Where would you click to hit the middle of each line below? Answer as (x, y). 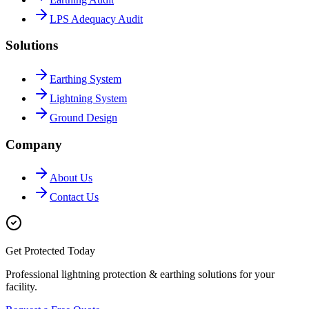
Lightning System (88, 98)
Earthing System (86, 79)
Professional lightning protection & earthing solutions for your (140, 275)
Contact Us (74, 197)
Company (34, 144)
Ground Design (83, 118)
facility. (21, 287)
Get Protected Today (50, 251)
